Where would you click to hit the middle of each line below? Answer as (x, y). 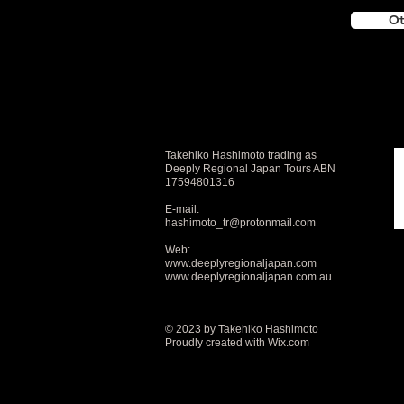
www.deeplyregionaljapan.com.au (248, 277)
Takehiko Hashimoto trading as (241, 155)
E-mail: (182, 209)
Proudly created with (216, 343)
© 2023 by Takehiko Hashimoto (242, 329)
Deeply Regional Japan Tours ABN (250, 169)
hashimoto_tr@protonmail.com (240, 223)
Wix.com (289, 343)
